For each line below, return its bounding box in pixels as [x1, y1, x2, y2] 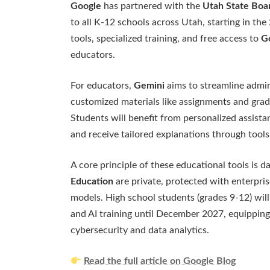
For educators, [71, 81, 134, 91]
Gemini [134, 81, 165, 91]
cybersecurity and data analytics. [71, 225, 209, 236]
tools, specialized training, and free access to [71, 34, 261, 44]
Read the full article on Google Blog [84, 256, 236, 266]
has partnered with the [101, 1, 202, 11]
